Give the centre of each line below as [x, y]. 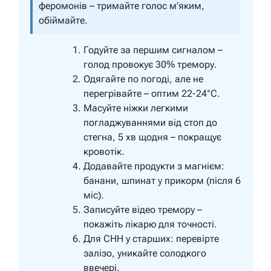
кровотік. [104, 152]
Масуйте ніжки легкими [136, 108]
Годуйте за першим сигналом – [153, 50]
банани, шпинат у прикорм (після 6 [162, 181]
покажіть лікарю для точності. [150, 224]
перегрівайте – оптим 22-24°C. [152, 94]
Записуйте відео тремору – [143, 210]
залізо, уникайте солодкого [145, 253]
